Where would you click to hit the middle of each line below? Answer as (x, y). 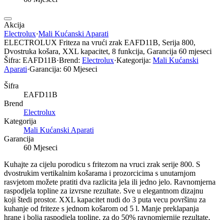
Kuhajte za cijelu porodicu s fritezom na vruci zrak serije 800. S (102, 164)
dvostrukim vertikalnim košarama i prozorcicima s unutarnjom (100, 173)
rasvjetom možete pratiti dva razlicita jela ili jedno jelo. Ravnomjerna (110, 182)
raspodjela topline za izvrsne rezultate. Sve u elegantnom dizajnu (104, 191)
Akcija (14, 25)
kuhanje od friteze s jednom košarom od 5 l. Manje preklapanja (101, 208)
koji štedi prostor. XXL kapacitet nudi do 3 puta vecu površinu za (105, 199)
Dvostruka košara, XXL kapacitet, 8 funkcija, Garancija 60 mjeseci (108, 51)
